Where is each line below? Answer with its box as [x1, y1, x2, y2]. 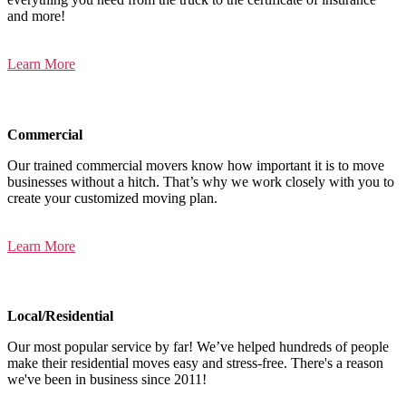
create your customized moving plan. [7, 189, 217, 206]
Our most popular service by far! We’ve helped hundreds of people [7, 338, 389, 354]
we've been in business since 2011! [7, 371, 207, 387]
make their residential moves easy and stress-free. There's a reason [7, 354, 383, 371]
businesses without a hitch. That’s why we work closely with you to [7, 173, 394, 189]
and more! [7, 8, 65, 24]
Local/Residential [7, 307, 113, 324]
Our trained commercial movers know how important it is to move [7, 157, 384, 173]
